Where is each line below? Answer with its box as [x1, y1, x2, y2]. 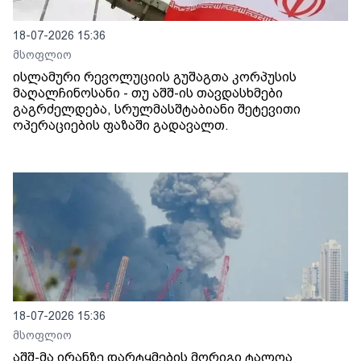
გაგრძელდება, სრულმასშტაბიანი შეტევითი [13, 102, 301, 118]
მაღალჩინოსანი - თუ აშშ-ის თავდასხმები [13, 85, 283, 102]
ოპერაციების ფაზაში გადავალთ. [13, 118, 229, 134]
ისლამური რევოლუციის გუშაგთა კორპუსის [13, 69, 297, 85]
